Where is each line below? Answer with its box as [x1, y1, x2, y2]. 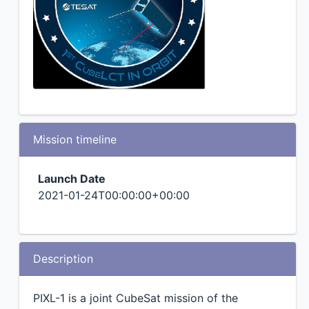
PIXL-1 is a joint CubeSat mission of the [32, 291, 238, 305]
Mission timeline [32, 132, 117, 146]
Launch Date [38, 172, 106, 186]
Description [32, 252, 93, 266]
